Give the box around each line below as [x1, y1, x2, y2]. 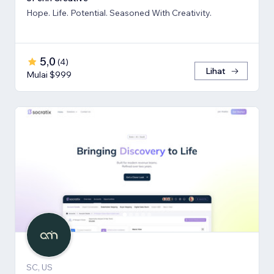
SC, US [26, 261, 53, 273]
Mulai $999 [26, 68, 72, 80]
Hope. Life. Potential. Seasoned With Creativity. [26, 7, 212, 18]
